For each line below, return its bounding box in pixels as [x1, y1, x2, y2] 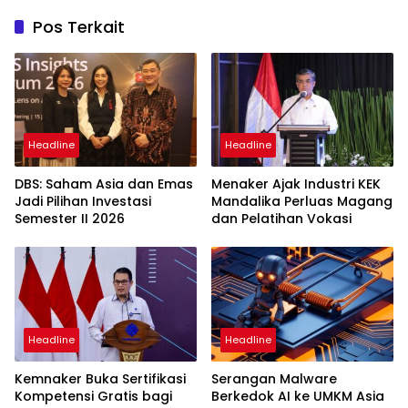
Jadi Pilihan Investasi [15, 192, 151, 211]
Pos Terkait [33, 15, 125, 38]
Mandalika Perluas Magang [211, 192, 393, 211]
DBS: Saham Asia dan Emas [15, 175, 193, 194]
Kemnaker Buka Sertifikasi [15, 370, 186, 389]
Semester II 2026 [15, 209, 125, 229]
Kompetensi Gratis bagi [15, 387, 172, 406]
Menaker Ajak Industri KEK [211, 175, 381, 194]
